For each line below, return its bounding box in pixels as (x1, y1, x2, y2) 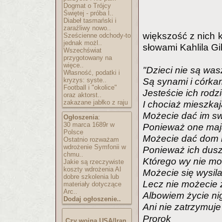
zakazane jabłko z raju (63, 99, 128, 106)
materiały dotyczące (63, 180, 121, 188)
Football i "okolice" (63, 84, 117, 91)
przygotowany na (63, 54, 112, 61)
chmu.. (63, 151, 83, 158)
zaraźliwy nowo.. (63, 24, 111, 32)
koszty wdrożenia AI (63, 166, 121, 173)
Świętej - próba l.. (63, 9, 113, 17)
